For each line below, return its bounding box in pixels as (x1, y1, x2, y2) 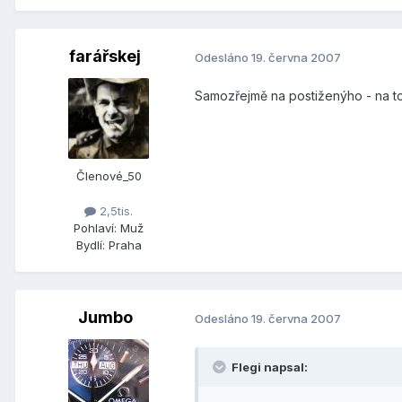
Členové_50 (75, 169, 142, 184)
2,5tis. (96, 204, 133, 219)
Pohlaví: (74, 221, 117, 236)
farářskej (69, 47, 141, 66)
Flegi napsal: (232, 360, 308, 375)
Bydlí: (75, 238, 105, 253)
